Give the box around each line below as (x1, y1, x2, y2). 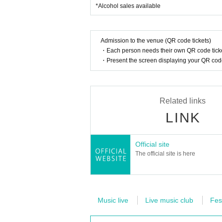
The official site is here (135, 150, 195, 157)
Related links (160, 97, 206, 105)
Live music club (145, 196, 193, 204)
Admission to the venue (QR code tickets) (101, 37, 211, 44)
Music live (98, 196, 128, 204)
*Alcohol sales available (96, 2, 161, 9)
